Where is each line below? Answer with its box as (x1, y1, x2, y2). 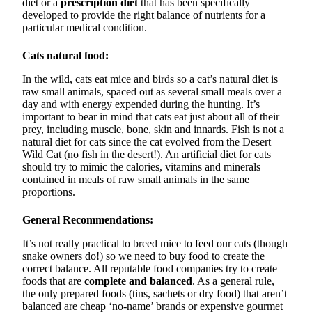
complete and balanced (84, 275, 192, 288)
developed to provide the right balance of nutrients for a (22, 9, 265, 22)
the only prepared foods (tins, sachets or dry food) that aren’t (22, 288, 287, 300)
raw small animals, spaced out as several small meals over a (22, 86, 282, 98)
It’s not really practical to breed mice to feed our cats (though (22, 237, 288, 250)
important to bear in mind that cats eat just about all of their (22, 111, 279, 123)
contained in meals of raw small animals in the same (22, 173, 249, 186)
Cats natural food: (22, 49, 109, 62)
